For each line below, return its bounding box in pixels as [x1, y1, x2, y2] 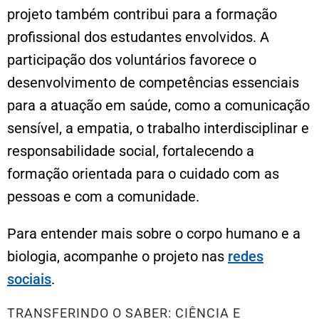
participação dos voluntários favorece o [7, 51, 256, 68]
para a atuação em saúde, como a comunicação [7, 96, 310, 114]
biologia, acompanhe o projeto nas [7, 247, 228, 265]
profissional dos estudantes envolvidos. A [7, 28, 269, 46]
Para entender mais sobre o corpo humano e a [7, 224, 300, 242]
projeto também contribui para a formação [7, 5, 277, 23]
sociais [7, 270, 51, 288]
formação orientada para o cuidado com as [7, 164, 279, 182]
